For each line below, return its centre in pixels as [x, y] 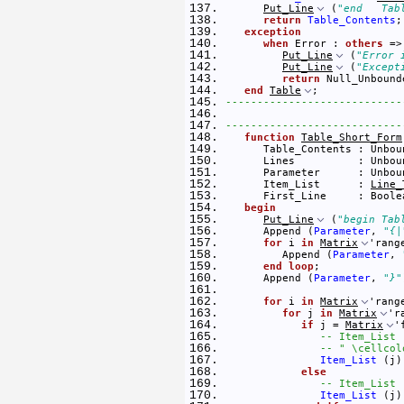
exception [273, 31]
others [364, 43]
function [270, 137]
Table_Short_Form [352, 137]
